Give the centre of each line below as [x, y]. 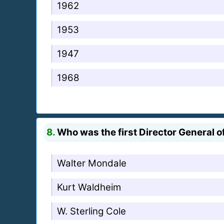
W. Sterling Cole [91, 211]
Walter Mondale [92, 163]
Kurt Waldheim [89, 187]
